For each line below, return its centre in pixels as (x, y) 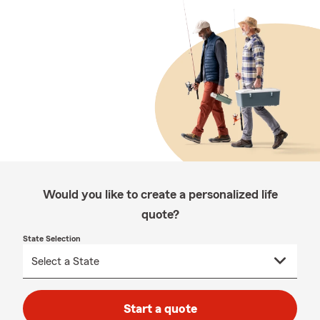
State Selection (52, 239)
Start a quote (160, 309)
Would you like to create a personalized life (160, 194)
